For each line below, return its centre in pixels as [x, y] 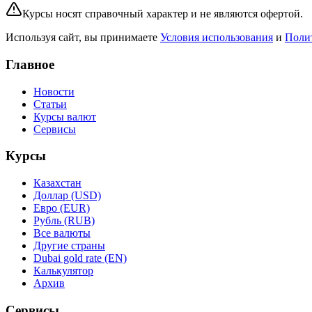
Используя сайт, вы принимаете [81, 38]
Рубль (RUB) [64, 220]
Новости [54, 91]
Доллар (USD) [67, 195]
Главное [30, 64]
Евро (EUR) [62, 208]
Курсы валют [65, 116]
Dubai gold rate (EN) [80, 258]
